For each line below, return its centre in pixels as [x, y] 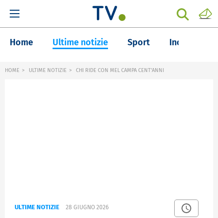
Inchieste [188, 42]
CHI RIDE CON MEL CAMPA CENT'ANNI [119, 70]
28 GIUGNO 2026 [87, 208]
